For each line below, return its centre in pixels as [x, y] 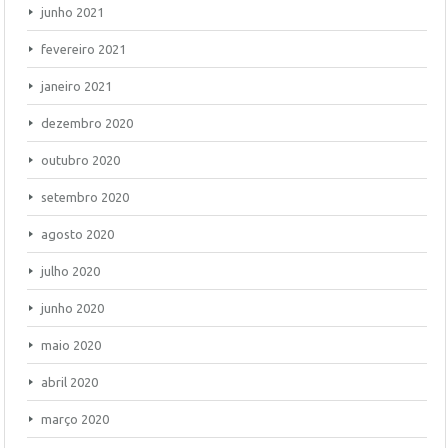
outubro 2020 [80, 160]
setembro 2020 [85, 197]
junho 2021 [72, 12]
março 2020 [75, 419]
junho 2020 [72, 308]
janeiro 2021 [76, 86]
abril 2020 [69, 382]
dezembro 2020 [87, 123]
